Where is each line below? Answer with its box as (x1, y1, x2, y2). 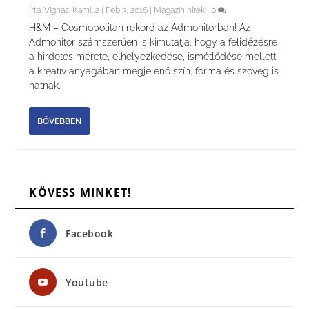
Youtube (66, 276, 108, 290)
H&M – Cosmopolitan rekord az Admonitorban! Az (29, 22, 251, 34)
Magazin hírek (154, 6, 206, 16)
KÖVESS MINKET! (29, 185, 132, 201)
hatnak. (29, 80, 61, 92)
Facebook (66, 227, 114, 241)
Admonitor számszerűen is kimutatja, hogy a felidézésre (29, 37, 278, 48)
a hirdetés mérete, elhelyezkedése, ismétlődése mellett (29, 51, 277, 63)
